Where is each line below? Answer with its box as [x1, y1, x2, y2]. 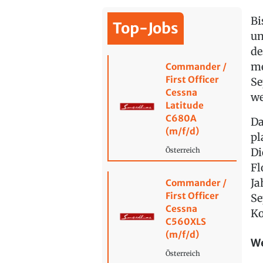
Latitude [165, 100, 204, 112]
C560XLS [165, 216, 206, 228]
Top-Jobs [113, 19, 179, 38]
